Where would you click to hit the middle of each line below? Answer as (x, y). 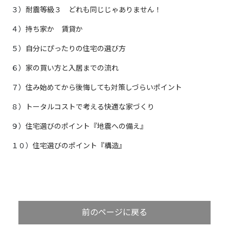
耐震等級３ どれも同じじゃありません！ (94, 9)
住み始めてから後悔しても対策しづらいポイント (104, 87)
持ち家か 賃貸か (54, 29)
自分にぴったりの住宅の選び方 (76, 48)
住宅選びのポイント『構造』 (79, 145)
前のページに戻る (114, 212)
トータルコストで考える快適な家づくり (90, 107)
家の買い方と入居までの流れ (72, 68)
